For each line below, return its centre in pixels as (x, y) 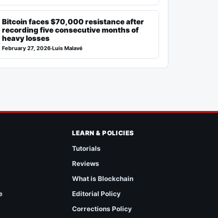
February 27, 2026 (27, 48)
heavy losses (26, 38)
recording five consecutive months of (71, 30)
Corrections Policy (102, 209)
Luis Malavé (68, 48)
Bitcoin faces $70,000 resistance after (73, 21)
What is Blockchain (103, 178)
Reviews (86, 163)
